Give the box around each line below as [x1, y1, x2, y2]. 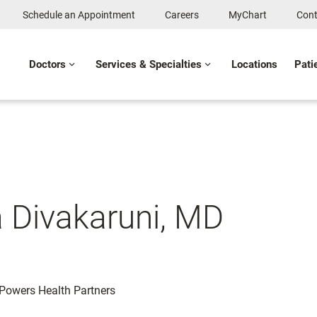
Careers [165, 9, 199, 21]
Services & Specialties [96, 58, 202, 71]
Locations [231, 58, 277, 71]
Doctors [29, 58, 66, 71]
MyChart [229, 9, 267, 21]
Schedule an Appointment [23, 9, 135, 21]
